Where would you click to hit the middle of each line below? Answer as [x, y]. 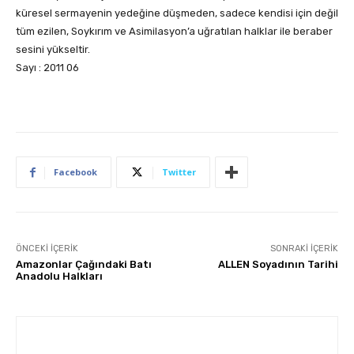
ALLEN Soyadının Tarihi [278, 265]
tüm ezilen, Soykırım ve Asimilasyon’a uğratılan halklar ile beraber [174, 32]
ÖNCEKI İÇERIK [47, 249]
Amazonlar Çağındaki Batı [84, 265]
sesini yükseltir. [53, 50]
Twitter [179, 172]
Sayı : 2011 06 [47, 68]
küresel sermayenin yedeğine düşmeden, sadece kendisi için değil [177, 13]
